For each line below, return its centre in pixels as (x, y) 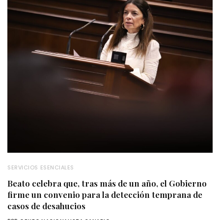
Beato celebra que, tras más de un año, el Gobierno (107, 183)
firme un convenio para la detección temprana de (105, 194)
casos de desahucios (46, 206)
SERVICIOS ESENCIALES (41, 167)
